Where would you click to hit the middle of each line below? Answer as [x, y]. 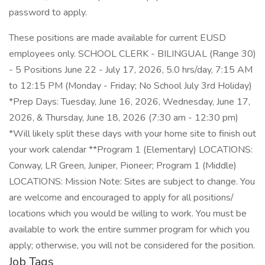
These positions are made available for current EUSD [117, 38]
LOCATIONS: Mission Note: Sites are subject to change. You [132, 182]
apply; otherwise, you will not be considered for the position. [132, 245]
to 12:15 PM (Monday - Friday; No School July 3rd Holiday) [130, 86]
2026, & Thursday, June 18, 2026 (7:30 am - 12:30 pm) [124, 118]
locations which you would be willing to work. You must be [128, 214]
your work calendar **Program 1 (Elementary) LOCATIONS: [131, 150]
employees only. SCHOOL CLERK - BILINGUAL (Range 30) [132, 54]
